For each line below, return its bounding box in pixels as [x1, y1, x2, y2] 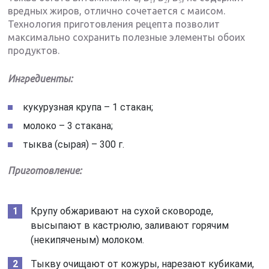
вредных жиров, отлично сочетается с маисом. [8, 5, 226, 17]
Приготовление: [8, 165, 82, 177]
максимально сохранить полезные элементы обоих [8, 32, 246, 43]
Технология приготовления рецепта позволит [8, 19, 220, 30]
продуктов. [8, 45, 60, 56]
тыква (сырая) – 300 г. [23, 139, 125, 151]
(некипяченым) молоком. [31, 234, 145, 246]
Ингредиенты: [8, 73, 73, 85]
